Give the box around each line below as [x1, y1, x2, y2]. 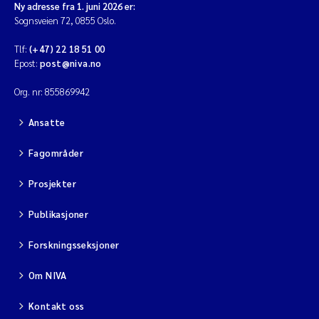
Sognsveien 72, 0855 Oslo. [14, 14, 116, 26]
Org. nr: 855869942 [14, 85, 90, 98]
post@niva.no [40, 56, 102, 69]
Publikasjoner [28, 207, 89, 220]
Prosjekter [28, 177, 76, 189]
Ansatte [28, 115, 66, 128]
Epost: [14, 56, 40, 69]
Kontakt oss [28, 299, 85, 312]
